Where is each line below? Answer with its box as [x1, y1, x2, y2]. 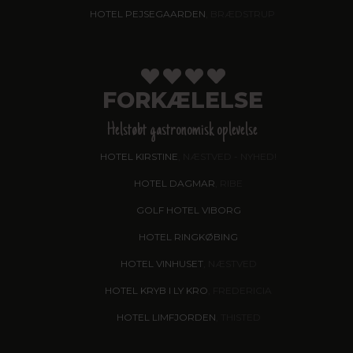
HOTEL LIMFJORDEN [116, 311, 216, 323]
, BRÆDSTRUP [206, 8, 275, 20]
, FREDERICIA [208, 284, 272, 296]
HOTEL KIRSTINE [100, 150, 178, 162]
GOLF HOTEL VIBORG [136, 204, 241, 216]
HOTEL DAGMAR [134, 177, 215, 189]
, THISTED [215, 311, 261, 323]
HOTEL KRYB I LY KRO [105, 284, 208, 296]
